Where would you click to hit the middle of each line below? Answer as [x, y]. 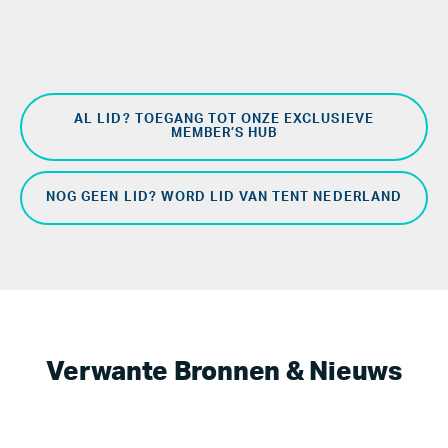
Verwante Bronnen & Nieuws [224, 372]
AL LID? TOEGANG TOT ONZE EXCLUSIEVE [224, 119]
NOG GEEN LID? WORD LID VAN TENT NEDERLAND [224, 197]
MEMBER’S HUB [224, 133]
